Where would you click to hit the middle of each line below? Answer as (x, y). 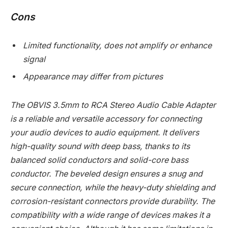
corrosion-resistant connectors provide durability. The (112, 201)
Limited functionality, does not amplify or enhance (117, 45)
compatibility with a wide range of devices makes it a (110, 215)
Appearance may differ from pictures (93, 76)
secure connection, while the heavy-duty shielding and (113, 187)
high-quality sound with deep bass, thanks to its (100, 146)
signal (34, 59)
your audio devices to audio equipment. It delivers (105, 132)
